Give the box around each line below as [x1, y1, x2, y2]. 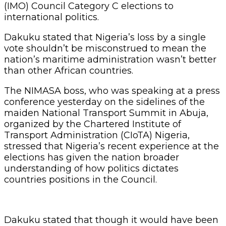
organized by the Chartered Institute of [4, 118, 181, 130]
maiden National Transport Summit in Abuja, [4, 107, 208, 119]
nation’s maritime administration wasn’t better [4, 53, 216, 65]
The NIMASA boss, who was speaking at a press [4, 85, 220, 96]
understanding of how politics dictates [4, 162, 179, 174]
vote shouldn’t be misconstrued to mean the [4, 42, 206, 54]
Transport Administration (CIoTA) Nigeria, [4, 129, 190, 141]
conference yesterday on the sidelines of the [4, 96, 205, 107]
